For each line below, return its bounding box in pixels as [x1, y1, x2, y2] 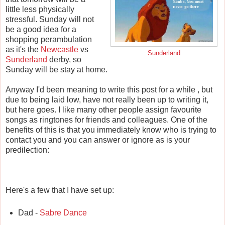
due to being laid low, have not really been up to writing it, [6, 95, 208, 104]
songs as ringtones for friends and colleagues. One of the [6, 116, 207, 125]
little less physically [6, 5, 74, 14]
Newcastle [41, 45, 78, 54]
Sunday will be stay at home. [6, 65, 107, 74]
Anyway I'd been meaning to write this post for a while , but [6, 85, 212, 94]
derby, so [47, 55, 81, 64]
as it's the [6, 45, 41, 54]
